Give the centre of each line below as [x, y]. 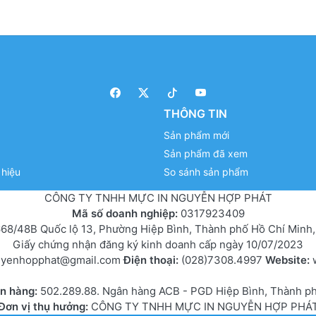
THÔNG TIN [195, 113]
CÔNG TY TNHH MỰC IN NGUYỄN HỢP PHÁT [158, 197]
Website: [289, 260]
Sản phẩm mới [196, 135]
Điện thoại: [152, 260]
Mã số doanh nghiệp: [126, 213]
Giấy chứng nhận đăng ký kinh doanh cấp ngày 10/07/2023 [158, 244]
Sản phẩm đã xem [206, 153]
